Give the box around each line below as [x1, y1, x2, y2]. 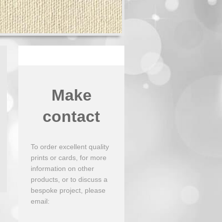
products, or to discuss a [31, 175, 108, 183]
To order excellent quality [31, 142, 110, 151]
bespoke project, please [31, 186, 106, 194]
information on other [31, 164, 95, 172]
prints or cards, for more [31, 153, 107, 162]
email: [31, 197, 50, 205]
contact [43, 108, 101, 125]
